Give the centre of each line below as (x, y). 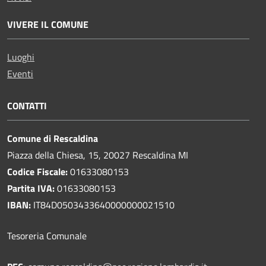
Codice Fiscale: (39, 171)
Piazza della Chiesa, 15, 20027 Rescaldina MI (98, 155)
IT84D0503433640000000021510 (103, 205)
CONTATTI (27, 105)
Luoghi (21, 57)
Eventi (20, 73)
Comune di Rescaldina (53, 138)
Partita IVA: (31, 188)
